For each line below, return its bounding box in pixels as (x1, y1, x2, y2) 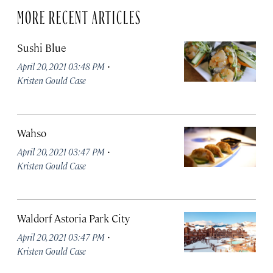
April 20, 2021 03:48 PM (17, 60, 105, 72)
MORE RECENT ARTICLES (17, 10, 141, 19)
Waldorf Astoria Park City (17, 211, 130, 225)
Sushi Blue (17, 41, 66, 54)
